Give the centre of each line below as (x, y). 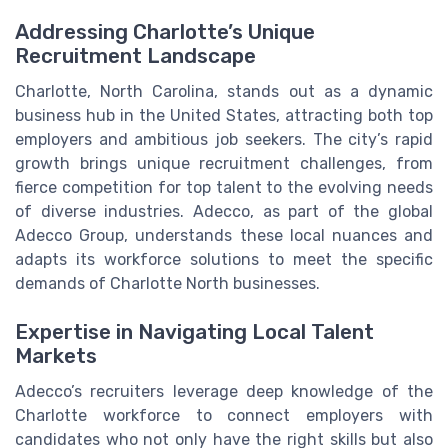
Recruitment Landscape (135, 55)
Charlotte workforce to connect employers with (224, 415)
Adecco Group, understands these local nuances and (224, 235)
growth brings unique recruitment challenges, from (224, 163)
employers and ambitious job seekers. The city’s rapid (224, 139)
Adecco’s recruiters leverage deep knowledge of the (224, 391)
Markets (56, 355)
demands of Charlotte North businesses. (167, 283)
